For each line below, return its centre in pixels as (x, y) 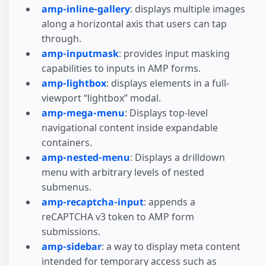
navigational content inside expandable (130, 128)
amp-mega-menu (83, 113)
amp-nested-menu (86, 158)
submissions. (71, 232)
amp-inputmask (80, 54)
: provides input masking (174, 54)
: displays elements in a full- (168, 83)
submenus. (66, 187)
